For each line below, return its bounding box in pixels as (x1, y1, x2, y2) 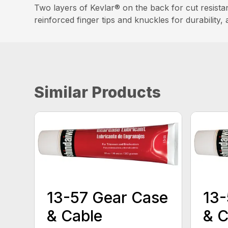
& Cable (47, 206, 103, 225)
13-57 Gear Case (47, 188, 168, 207)
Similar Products (34, 83, 161, 102)
